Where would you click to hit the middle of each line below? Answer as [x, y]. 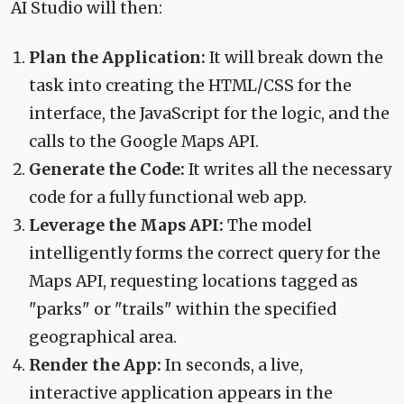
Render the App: [95, 365]
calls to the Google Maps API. [144, 141]
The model [268, 225]
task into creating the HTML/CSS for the [190, 85]
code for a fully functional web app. [168, 197]
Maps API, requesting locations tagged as [193, 281]
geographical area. [103, 337]
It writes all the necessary [288, 169]
